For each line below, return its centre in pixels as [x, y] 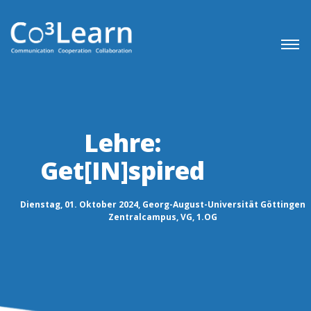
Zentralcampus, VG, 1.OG [162, 217]
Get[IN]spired [123, 171]
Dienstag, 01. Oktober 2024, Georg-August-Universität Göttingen [162, 205]
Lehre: [123, 143]
